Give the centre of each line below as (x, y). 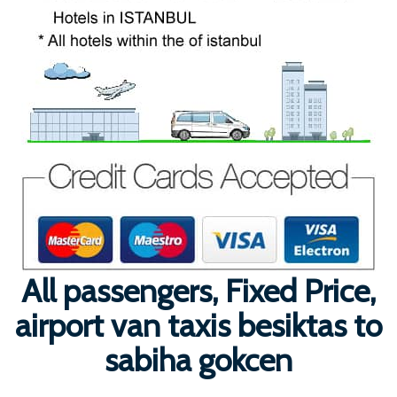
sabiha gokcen (198, 360)
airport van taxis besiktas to (198, 326)
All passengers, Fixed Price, (198, 291)
